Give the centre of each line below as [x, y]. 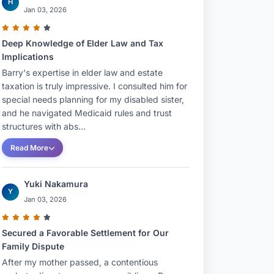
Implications [28, 57]
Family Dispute [33, 246]
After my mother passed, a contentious [80, 262]
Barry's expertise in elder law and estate [82, 72]
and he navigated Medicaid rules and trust [87, 113]
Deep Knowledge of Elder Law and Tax [83, 43]
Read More [29, 148]
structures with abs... [44, 126]
